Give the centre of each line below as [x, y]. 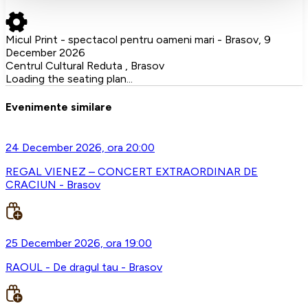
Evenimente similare [59, 107]
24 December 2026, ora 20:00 [80, 148]
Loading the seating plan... [69, 78]
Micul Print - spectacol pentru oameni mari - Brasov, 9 [138, 39]
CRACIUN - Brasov [53, 185]
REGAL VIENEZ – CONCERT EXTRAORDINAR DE [132, 172]
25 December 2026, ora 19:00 [79, 243]
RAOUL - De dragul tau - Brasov [84, 267]
